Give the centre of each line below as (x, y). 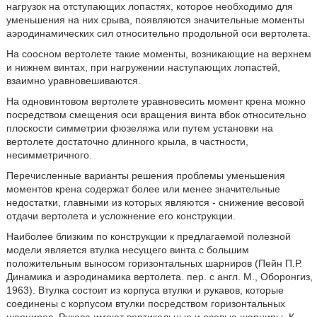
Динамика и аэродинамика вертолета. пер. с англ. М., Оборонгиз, (159, 277)
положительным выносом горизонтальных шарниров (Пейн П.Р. (154, 263)
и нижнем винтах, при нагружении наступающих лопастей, (143, 67)
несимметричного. (49, 155)
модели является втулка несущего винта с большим (127, 250)
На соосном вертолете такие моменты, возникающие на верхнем (158, 54)
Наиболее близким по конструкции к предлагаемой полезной (148, 236)
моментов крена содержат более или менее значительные (143, 189)
